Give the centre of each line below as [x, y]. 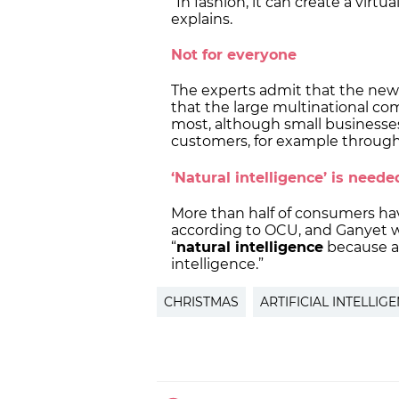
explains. [205, 19]
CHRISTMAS [201, 302]
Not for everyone [236, 55]
